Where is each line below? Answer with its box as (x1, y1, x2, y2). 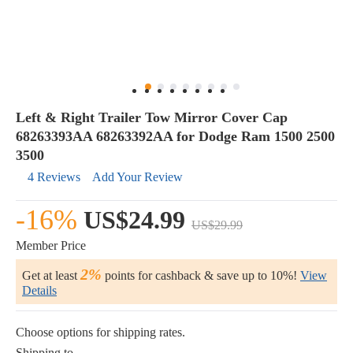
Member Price (16, 239, 86, 252)
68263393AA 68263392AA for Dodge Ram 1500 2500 (16, 128, 335, 144)
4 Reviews (28, 170, 80, 184)
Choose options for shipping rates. (16, 325, 185, 339)
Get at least (22, 269, 80, 282)
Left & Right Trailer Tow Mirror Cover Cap (16, 110, 288, 125)
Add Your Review (92, 170, 183, 184)
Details (22, 284, 57, 297)
